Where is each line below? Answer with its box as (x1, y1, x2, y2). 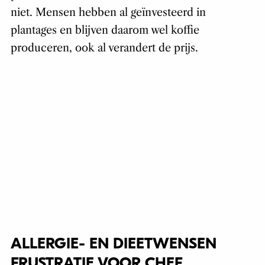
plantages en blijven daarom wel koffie (10, 24, 199, 37)
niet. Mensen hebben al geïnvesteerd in (10, 6, 206, 20)
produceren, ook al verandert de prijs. (10, 41, 198, 55)
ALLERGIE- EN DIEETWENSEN (10, 235, 216, 253)
